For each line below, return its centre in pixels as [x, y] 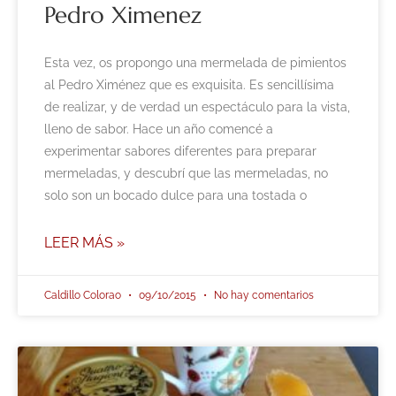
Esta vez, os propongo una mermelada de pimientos [195, 63]
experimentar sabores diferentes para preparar [180, 152]
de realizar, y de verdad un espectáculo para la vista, [197, 107]
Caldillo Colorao [84, 296]
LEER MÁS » [84, 243]
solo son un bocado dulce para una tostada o [175, 196]
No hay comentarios [263, 296]
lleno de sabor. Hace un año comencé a [159, 129]
